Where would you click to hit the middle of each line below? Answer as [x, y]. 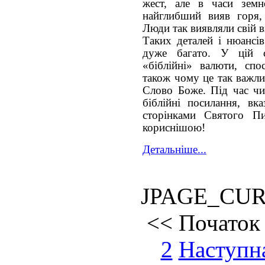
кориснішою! [174, 127]
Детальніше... [174, 149]
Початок [219, 222]
